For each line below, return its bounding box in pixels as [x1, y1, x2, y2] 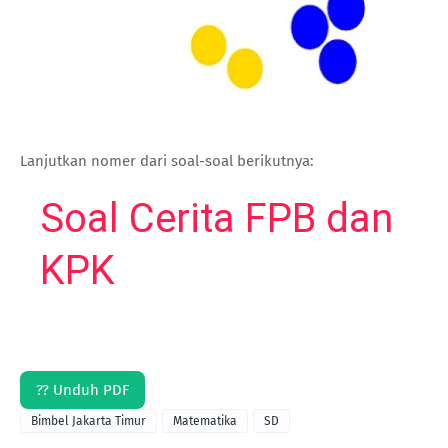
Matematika [173, 413, 237, 428]
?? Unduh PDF [36, 380, 129, 399]
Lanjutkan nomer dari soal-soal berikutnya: [20, 151, 314, 170]
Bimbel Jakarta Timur [31, 413, 146, 428]
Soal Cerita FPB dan [40, 194, 393, 242]
